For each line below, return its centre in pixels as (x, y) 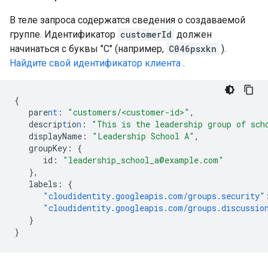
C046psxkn (193, 49)
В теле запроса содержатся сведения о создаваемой (127, 20)
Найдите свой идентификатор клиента (95, 63)
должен (193, 34)
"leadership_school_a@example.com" (143, 160)
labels (43, 184)
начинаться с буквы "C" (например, (88, 49)
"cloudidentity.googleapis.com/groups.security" (154, 196)
